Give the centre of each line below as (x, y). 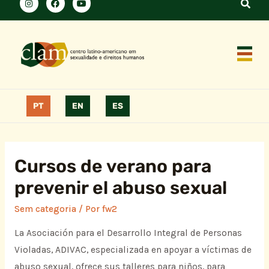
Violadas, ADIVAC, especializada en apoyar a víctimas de (133, 250)
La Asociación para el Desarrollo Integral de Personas (128, 233)
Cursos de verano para (113, 166)
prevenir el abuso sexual (120, 188)
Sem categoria (45, 209)
